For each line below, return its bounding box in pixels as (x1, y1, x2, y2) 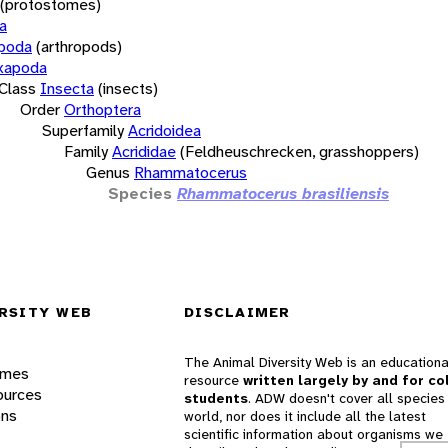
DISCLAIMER (184, 303, 291, 322)
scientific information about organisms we (184, 425, 443, 444)
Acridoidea (128, 119, 201, 141)
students (184, 389, 248, 408)
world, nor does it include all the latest (184, 407, 426, 426)
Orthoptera (64, 98, 141, 120)
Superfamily (42, 119, 124, 141)
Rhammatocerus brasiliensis (177, 182, 389, 204)
